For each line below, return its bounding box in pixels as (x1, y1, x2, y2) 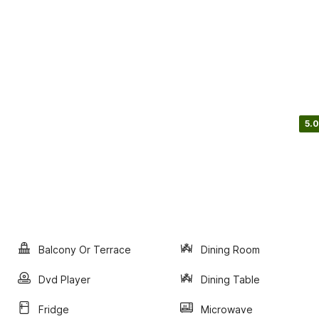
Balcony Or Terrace (38, 243, 131, 256)
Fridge (38, 303, 69, 315)
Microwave (201, 303, 253, 315)
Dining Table (201, 273, 260, 286)
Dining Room (201, 243, 260, 256)
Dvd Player (38, 273, 90, 286)
